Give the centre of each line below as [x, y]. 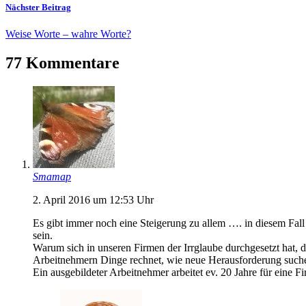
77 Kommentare [62, 62]
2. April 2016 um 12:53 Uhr [93, 199]
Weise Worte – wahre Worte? [68, 33]
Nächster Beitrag [38, 7]
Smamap [52, 176]
